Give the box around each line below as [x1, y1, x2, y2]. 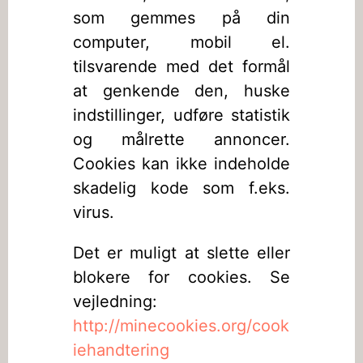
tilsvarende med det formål [73, 57, 290, 76]
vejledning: [73, 292, 157, 311]
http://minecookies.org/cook [73, 316, 289, 335]
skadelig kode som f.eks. [73, 178, 290, 198]
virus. [73, 203, 114, 222]
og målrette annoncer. [73, 130, 290, 149]
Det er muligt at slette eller [73, 243, 290, 263]
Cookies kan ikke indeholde [73, 154, 290, 173]
